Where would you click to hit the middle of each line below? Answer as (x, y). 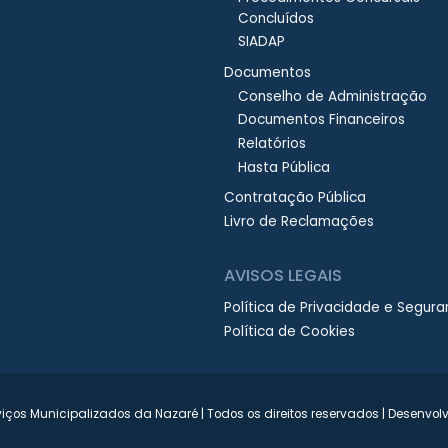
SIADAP (261, 42)
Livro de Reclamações (299, 222)
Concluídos (275, 18)
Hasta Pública (283, 168)
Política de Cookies (289, 331)
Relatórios (271, 144)
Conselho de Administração (332, 96)
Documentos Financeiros (321, 120)
